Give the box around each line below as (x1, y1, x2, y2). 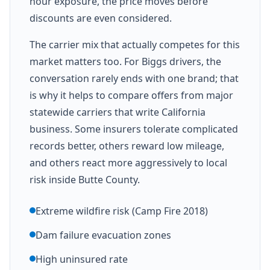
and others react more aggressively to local (30, 155, 227, 169)
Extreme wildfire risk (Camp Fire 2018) (36, 204, 208, 218)
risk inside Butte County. (30, 172, 140, 186)
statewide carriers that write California (30, 105, 206, 119)
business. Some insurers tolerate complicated (30, 122, 238, 136)
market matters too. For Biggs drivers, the (30, 54, 221, 68)
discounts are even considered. (30, 11, 172, 25)
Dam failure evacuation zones (36, 228, 171, 242)
